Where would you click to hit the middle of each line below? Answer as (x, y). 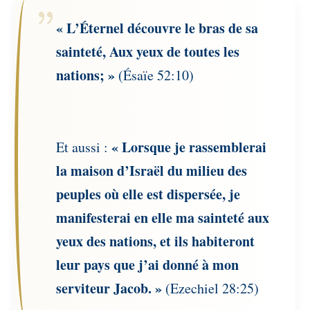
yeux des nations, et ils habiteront (156, 241)
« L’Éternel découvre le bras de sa (157, 28)
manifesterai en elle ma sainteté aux (163, 218)
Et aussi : (84, 147)
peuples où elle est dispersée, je (148, 194)
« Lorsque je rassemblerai (189, 147)
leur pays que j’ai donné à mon (148, 265)
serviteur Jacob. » (109, 289)
